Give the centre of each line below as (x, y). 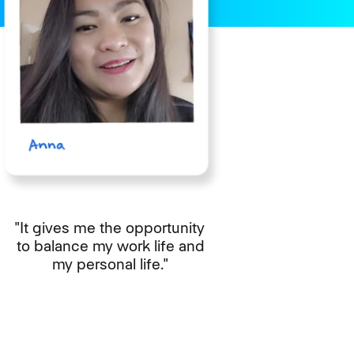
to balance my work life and (110, 247)
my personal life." (110, 265)
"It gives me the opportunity (110, 228)
